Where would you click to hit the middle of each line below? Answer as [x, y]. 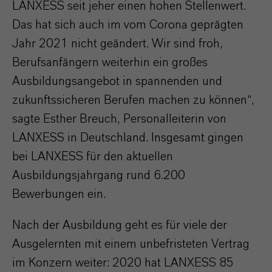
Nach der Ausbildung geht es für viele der [120, 225]
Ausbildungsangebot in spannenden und [117, 81]
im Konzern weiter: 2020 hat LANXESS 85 [123, 263]
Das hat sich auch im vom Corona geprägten [128, 25]
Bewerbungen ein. [59, 194]
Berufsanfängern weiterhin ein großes [110, 63]
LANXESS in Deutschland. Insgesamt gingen [128, 138]
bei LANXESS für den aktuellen [93, 157]
